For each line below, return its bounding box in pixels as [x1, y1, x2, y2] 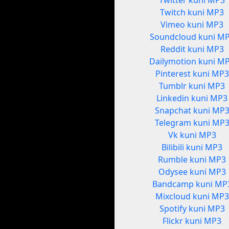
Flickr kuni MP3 [163, 215, 222, 227]
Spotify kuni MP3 [159, 203, 225, 215]
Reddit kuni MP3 [160, 43, 224, 55]
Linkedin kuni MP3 [156, 93, 228, 104]
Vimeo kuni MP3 [161, 19, 224, 31]
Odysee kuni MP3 [158, 166, 226, 178]
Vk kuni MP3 [168, 129, 216, 141]
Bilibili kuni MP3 [162, 142, 223, 153]
